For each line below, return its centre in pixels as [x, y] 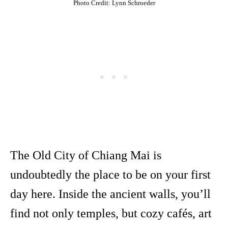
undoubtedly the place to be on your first [110, 175]
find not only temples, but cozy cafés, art [111, 213]
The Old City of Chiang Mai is [86, 155]
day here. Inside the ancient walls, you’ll [110, 194]
